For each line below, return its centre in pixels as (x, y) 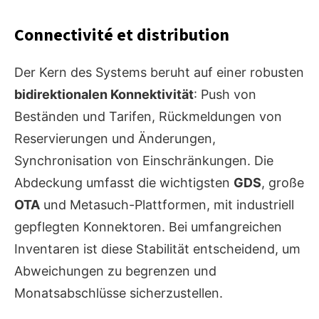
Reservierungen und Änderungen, (115, 139)
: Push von (225, 95)
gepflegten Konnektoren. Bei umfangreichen (148, 227)
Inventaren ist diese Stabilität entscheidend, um (157, 249)
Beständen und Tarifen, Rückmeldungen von (148, 117)
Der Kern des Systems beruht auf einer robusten (159, 73)
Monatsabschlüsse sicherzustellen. (119, 293)
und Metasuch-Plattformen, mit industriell (167, 205)
